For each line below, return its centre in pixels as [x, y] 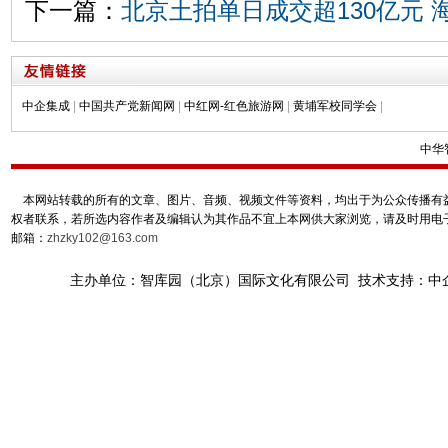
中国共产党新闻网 [126, 106]
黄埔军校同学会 [334, 106]
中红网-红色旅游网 [233, 106]
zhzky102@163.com [102, 238]
